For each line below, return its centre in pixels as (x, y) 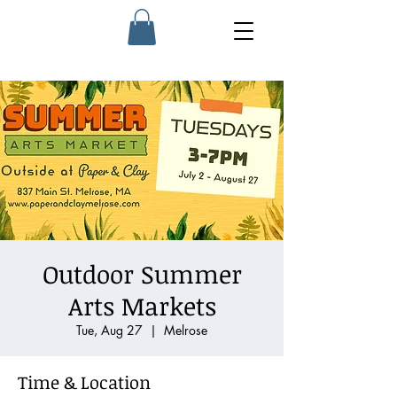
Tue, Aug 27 (109, 330)
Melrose (186, 330)
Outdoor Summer (142, 273)
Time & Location (84, 381)
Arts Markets (142, 305)
